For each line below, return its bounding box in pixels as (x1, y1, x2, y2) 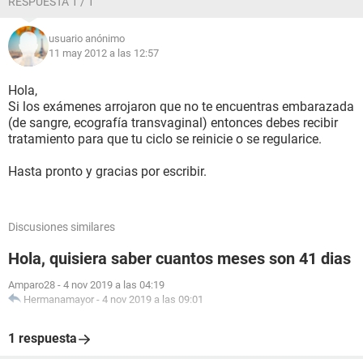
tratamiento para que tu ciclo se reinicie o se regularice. (8, 131, 322, 147)
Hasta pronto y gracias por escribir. (8, 164, 207, 179)
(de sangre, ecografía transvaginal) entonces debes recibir (8, 115, 338, 130)
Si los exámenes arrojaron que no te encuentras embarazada (8, 99, 354, 114)
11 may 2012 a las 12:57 (49, 47, 159, 59)
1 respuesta (8, 331, 77, 346)
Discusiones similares (8, 220, 115, 233)
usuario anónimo (49, 32, 125, 45)
